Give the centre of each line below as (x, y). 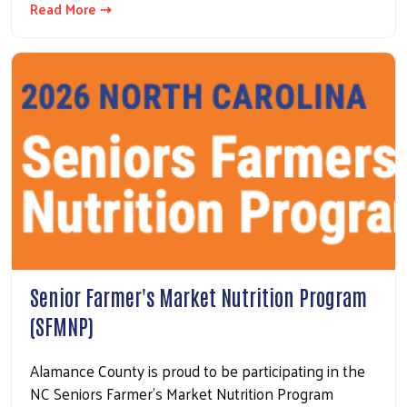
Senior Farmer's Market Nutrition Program (199, 296)
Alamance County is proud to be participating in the (198, 370)
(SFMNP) (62, 325)
